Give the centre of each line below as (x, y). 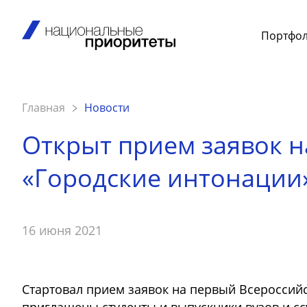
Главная (44, 108)
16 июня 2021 (62, 230)
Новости (107, 108)
